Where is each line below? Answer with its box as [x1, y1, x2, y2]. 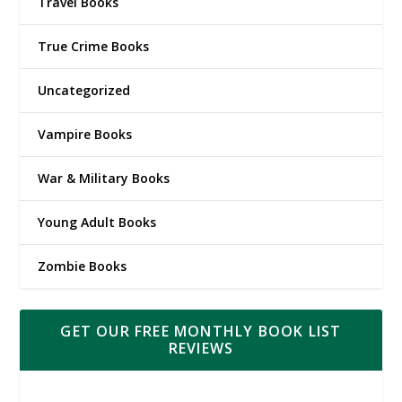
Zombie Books [38, 257, 127, 275]
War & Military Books [38, 169, 170, 187]
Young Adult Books [38, 213, 157, 231]
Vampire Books [38, 125, 133, 143]
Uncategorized [38, 81, 131, 99]
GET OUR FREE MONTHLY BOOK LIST [60, 320, 342, 341]
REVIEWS [168, 337, 234, 358]
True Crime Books [38, 37, 150, 55]
